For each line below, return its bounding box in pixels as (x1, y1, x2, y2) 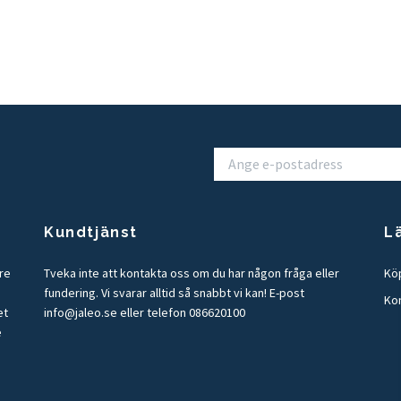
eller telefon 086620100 (117, 304, 245, 320)
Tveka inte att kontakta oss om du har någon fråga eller (44, 265, 339, 281)
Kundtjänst (44, 224, 138, 241)
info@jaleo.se (44, 304, 117, 320)
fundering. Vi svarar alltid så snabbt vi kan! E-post (44, 285, 304, 301)
